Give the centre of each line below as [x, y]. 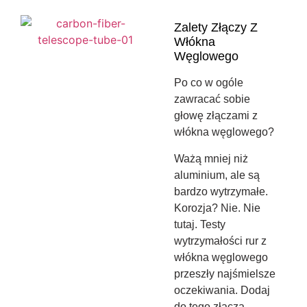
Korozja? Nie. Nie [218, 208]
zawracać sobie [212, 99]
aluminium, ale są [217, 175]
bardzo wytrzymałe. [221, 191]
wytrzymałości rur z [221, 241]
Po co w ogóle [209, 83]
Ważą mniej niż [211, 158]
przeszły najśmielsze [225, 273]
